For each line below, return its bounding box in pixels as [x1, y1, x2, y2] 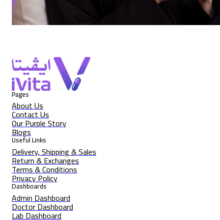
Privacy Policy [12, 170, 57, 186]
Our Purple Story [12, 116, 66, 131]
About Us [12, 98, 43, 113]
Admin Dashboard [12, 190, 70, 205]
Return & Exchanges [12, 153, 79, 168]
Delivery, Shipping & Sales [12, 144, 96, 159]
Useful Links [12, 134, 46, 147]
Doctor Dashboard [12, 199, 73, 214]
